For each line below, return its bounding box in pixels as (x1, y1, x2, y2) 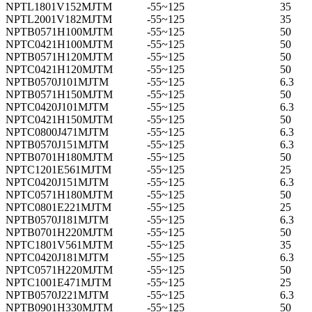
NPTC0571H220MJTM (6, 263, 113, 276)
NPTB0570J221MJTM (6, 288, 109, 301)
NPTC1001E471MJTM (6, 276, 111, 288)
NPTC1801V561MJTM (6, 238, 113, 251)
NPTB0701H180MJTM (6, 150, 113, 163)
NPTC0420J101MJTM (6, 100, 109, 113)
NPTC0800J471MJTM (6, 125, 109, 138)
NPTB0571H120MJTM (6, 50, 113, 63)
